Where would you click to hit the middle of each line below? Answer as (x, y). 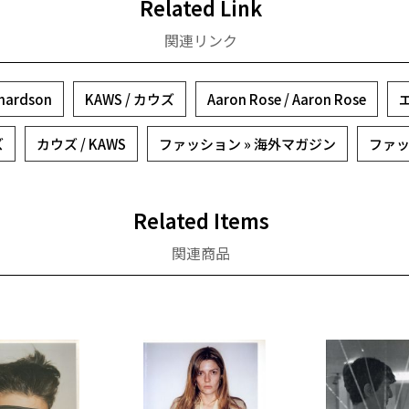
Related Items (201, 220)
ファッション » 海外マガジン (247, 144)
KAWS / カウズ (129, 99)
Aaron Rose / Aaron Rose (286, 99)
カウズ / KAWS (81, 144)
